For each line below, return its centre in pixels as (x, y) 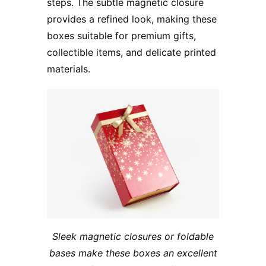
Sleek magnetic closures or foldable (133, 237)
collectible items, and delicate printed (132, 53)
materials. (69, 69)
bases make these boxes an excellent (133, 253)
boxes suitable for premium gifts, (121, 36)
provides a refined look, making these (132, 19)
